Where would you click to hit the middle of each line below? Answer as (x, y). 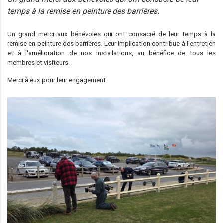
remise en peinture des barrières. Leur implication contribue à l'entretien (111, 43)
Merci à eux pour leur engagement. (57, 80)
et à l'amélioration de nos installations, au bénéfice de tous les (111, 53)
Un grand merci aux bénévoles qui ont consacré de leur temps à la (111, 34)
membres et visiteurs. (39, 62)
